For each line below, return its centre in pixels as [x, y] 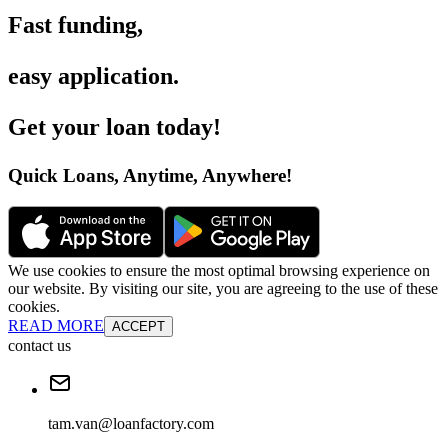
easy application [90, 76]
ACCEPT [138, 326]
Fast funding [72, 25]
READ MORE [56, 325]
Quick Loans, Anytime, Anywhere [147, 176]
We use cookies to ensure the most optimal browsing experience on [219, 270]
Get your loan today [110, 127]
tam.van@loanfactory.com [131, 423]
